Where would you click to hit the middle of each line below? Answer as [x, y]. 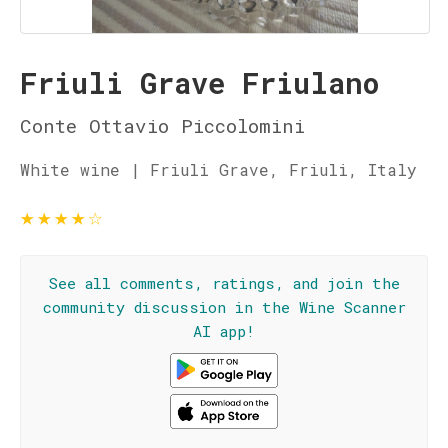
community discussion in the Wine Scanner [224, 307]
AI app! [224, 331]
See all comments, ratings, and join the [224, 283]
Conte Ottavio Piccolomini [162, 125]
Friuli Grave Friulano [199, 83]
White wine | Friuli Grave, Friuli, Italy [218, 169]
